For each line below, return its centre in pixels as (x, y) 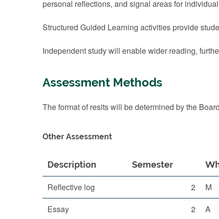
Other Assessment (77, 136)
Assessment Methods (102, 82)
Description (72, 164)
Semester (153, 164)
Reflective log (71, 187)
